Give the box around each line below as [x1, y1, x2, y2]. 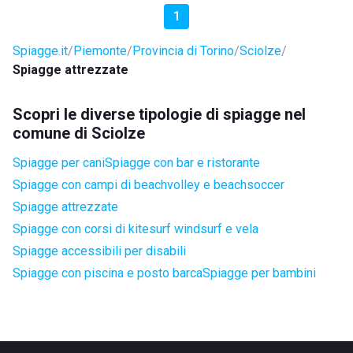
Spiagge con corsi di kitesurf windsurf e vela [13, 221, 258, 236]
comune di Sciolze [13, 124, 145, 143]
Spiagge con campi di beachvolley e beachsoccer [13, 177, 284, 192]
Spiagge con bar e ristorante [105, 155, 260, 170]
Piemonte [73, 43, 127, 58]
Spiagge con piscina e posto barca [13, 266, 203, 281]
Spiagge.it [13, 43, 68, 58]
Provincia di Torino [132, 43, 234, 58]
